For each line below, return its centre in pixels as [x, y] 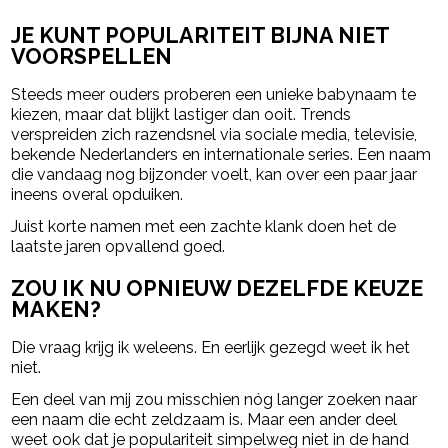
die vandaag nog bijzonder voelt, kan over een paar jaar [214, 174]
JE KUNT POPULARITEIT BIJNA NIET [200, 35]
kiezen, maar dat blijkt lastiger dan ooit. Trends [181, 114]
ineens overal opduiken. [97, 194]
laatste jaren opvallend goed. [118, 246]
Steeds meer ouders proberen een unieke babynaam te [214, 94]
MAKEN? [56, 310]
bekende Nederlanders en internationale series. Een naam [221, 154]
